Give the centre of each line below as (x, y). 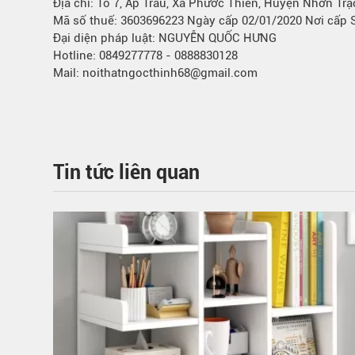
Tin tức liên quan (126, 172)
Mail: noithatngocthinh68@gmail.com (155, 73)
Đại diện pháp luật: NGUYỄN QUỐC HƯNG (165, 38)
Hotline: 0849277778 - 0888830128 (145, 55)
